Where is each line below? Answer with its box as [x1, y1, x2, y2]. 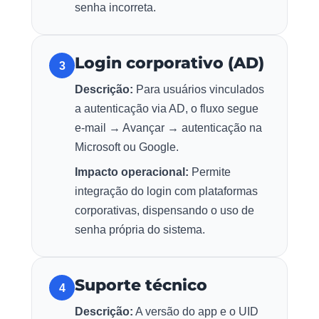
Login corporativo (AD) [75, 53, 264, 73]
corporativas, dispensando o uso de [75, 204, 254, 217]
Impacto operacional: [75, 166, 189, 179]
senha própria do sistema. [75, 224, 205, 236]
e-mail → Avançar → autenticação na [75, 122, 262, 135]
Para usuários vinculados [133, 83, 264, 96]
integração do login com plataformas [75, 185, 258, 198]
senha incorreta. [75, 1, 156, 14]
